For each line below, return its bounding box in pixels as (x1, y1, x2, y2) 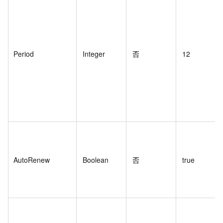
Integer (83, 49, 105, 59)
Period (13, 49, 34, 59)
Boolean (83, 155, 109, 165)
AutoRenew (13, 155, 50, 165)
